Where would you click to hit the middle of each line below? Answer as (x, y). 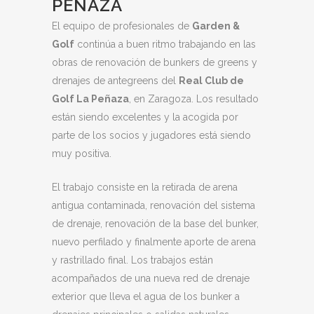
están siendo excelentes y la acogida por (145, 117)
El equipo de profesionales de (122, 26)
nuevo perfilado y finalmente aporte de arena (154, 242)
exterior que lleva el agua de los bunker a (146, 296)
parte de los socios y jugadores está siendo (151, 135)
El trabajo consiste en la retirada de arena (145, 187)
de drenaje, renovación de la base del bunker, (155, 224)
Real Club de (211, 81)
